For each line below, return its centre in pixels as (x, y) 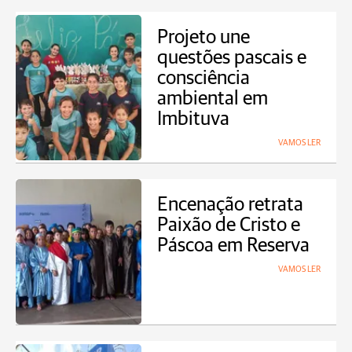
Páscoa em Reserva (233, 246)
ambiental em (213, 99)
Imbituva (193, 119)
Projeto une (203, 37)
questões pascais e (232, 58)
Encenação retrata (230, 205)
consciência (203, 78)
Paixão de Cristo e (229, 225)
